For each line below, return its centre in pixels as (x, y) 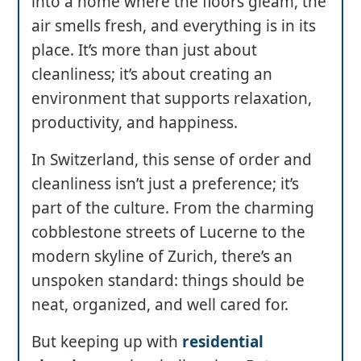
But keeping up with (107, 341)
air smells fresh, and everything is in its (174, 25)
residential (223, 341)
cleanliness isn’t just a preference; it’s (165, 183)
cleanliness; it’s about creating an (152, 74)
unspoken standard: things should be (168, 280)
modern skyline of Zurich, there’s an (162, 256)
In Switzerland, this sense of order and (172, 159)
